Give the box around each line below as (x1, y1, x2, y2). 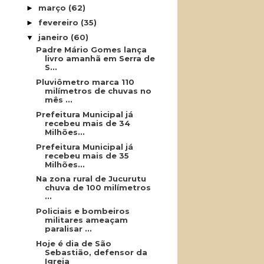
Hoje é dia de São (35, 238, 111, 248)
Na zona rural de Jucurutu (35, 174, 146, 184)
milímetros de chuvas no (44, 86, 151, 95)
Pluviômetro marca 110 (35, 77, 134, 87)
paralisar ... (44, 224, 92, 233)
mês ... (44, 95, 72, 104)
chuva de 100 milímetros (44, 183, 151, 193)
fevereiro (38, 18, 81, 27)
